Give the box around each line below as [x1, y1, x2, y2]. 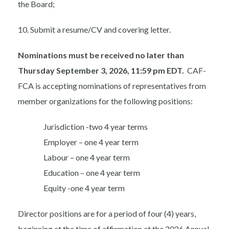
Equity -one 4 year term [43, 183, 125, 193]
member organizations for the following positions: [18, 96, 193, 106]
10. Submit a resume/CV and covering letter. [18, 25, 171, 35]
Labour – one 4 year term [43, 152, 130, 163]
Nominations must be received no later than [18, 50, 184, 60]
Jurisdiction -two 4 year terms [43, 122, 148, 132]
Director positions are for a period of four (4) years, [18, 209, 196, 219]
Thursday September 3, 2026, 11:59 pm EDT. [18, 65, 186, 76]
